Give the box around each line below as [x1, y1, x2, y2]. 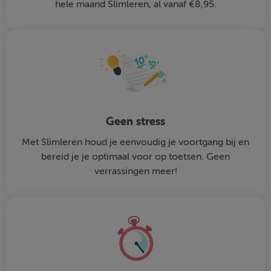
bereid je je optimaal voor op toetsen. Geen [41, 151, 230, 163]
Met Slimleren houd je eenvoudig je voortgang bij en [22, 137, 249, 148]
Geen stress [106, 115, 165, 129]
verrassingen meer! [94, 166, 177, 177]
